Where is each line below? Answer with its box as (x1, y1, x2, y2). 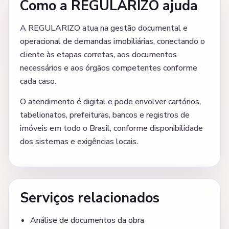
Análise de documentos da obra (30, 215, 144, 226)
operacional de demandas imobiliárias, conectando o (20, 36, 205, 48)
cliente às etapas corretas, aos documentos (20, 49, 177, 61)
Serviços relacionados (20, 189, 159, 208)
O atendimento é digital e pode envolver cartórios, (20, 96, 201, 108)
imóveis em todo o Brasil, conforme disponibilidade (20, 123, 203, 134)
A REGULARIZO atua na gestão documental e (20, 22, 188, 34)
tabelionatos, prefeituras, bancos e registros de (20, 109, 190, 121)
